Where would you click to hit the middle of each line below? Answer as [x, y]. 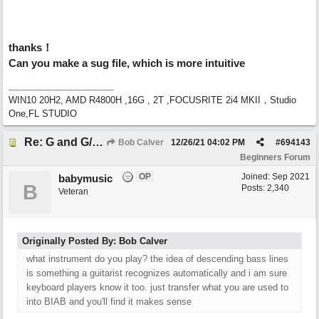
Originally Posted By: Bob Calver [95, 241]
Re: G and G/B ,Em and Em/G [98, 142]
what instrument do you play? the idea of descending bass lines [157, 259]
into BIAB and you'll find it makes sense [109, 302]
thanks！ [31, 47]
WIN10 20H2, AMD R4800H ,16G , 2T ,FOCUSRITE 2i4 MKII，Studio [152, 100]
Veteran [73, 192]
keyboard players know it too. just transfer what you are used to [157, 287]
